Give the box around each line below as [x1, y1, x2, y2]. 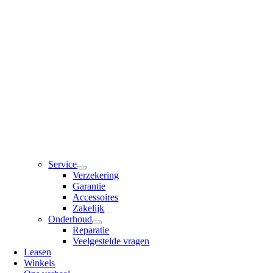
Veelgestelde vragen [73, 236, 150, 247]
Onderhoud [48, 214, 93, 225]
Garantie [73, 181, 106, 192]
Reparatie [73, 225, 110, 236]
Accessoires [73, 192, 119, 203]
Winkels [24, 258, 55, 269]
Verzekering [73, 170, 119, 181]
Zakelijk [73, 203, 105, 214]
